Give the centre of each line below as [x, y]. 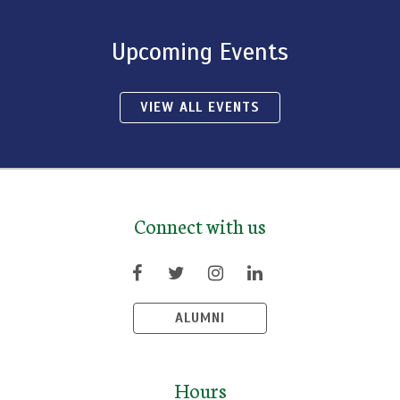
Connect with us [200, 225]
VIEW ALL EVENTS [200, 107]
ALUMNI [200, 317]
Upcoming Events [200, 51]
